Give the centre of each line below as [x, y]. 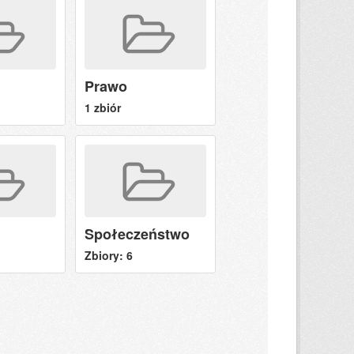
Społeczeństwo [137, 233]
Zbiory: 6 [108, 255]
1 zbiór [102, 107]
